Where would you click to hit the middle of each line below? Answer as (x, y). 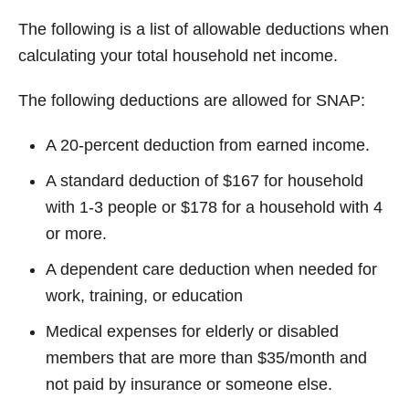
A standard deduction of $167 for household (204, 180)
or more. (76, 233)
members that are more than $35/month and (206, 357)
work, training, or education (144, 295)
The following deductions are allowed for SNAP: (192, 100)
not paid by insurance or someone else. (189, 384)
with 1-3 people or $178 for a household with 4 (214, 207)
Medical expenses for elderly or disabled (192, 331)
